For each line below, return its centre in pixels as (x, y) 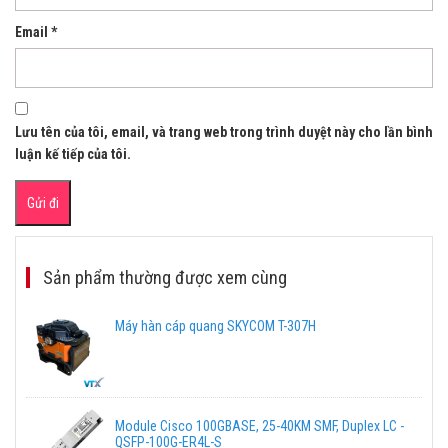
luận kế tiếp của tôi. (73, 153)
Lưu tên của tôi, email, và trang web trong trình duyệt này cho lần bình (224, 131)
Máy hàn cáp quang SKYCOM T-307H (215, 325)
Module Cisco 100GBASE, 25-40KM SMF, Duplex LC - (259, 425)
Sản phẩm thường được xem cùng (165, 277)
